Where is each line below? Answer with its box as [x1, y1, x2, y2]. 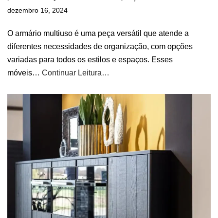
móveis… [7, 68, 42, 77]
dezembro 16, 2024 [7, 6, 68, 14]
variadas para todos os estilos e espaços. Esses [7, 55, 173, 64]
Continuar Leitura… [42, 68, 109, 77]
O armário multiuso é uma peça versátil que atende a [7, 29, 189, 37]
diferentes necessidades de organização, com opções [7, 42, 193, 51]
